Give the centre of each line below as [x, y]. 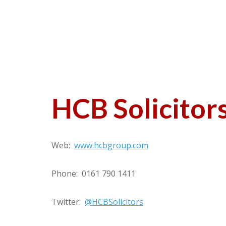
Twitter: [68, 202]
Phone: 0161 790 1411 [94, 174]
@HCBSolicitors [114, 202]
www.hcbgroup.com [111, 145]
